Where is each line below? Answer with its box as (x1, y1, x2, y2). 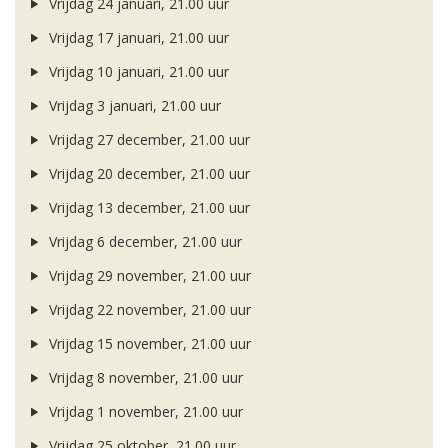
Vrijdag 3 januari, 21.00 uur (44, 96, 221, 116)
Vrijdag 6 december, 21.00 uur (44, 232, 242, 252)
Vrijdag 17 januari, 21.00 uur (44, 28, 229, 48)
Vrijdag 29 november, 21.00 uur (44, 266, 251, 286)
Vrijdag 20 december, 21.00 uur (44, 164, 250, 184)
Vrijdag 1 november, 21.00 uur (44, 402, 243, 422)
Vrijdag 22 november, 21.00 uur (44, 300, 251, 320)
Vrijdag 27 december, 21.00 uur (44, 130, 250, 150)
